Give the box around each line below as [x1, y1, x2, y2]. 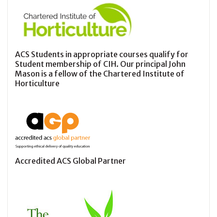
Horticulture [15, 78, 60, 89]
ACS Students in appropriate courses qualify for [15, 49, 188, 60]
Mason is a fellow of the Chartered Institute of [15, 69, 185, 79]
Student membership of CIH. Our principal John [15, 59, 186, 69]
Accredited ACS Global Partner [15, 156, 126, 166]
